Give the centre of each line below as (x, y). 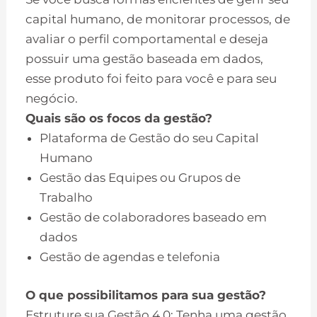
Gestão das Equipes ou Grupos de (140, 178)
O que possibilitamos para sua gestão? (146, 295)
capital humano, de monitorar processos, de (158, 19)
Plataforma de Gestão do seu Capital (150, 138)
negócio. (52, 99)
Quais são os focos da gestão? (119, 119)
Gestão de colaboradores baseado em (154, 218)
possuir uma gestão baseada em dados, (145, 59)
